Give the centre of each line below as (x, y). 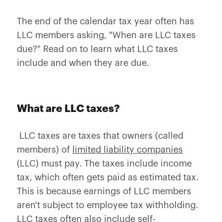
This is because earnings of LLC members (104, 191)
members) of (44, 150)
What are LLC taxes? (68, 109)
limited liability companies (127, 150)
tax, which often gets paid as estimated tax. (108, 177)
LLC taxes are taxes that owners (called (100, 136)
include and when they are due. (85, 63)
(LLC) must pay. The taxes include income (104, 164)
